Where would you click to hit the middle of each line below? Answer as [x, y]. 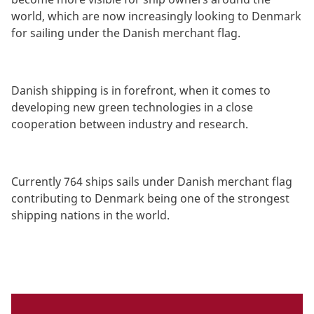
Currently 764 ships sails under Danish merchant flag [152, 182]
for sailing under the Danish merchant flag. [127, 33]
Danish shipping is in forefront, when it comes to [141, 91]
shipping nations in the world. [92, 216]
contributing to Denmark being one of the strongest [150, 199]
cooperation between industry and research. [131, 124]
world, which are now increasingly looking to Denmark [156, 16]
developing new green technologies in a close [132, 108]
